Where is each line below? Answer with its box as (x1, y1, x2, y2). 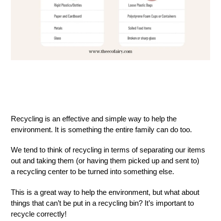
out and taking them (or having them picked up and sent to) (11, 156, 199, 165)
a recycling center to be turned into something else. (11, 167, 174, 176)
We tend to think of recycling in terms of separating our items (11, 146, 205, 154)
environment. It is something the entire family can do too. (11, 125, 194, 134)
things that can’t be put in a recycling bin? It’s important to (11, 198, 194, 207)
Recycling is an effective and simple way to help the (11, 114, 177, 123)
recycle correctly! (11, 209, 67, 218)
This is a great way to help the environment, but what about (11, 187, 199, 196)
